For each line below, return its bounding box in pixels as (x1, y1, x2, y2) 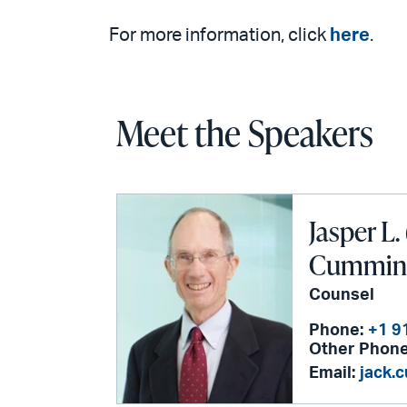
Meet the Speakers (116, 109, 373, 156)
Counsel (309, 287, 375, 303)
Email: (309, 365, 356, 382)
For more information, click (109, 26, 330, 45)
